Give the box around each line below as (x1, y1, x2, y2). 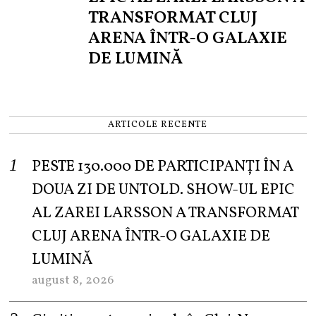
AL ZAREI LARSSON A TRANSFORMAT (32, 202, 299, 225)
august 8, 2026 (32, 272, 114, 290)
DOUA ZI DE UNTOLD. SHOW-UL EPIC (32, 179, 296, 202)
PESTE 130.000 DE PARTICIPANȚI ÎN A (32, 156, 294, 178)
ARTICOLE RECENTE (108, 119, 208, 132)
